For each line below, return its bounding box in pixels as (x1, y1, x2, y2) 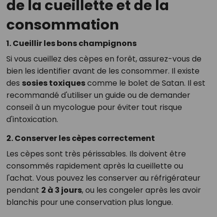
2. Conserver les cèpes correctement (6, 132, 155, 144)
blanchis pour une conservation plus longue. (6, 196, 173, 208)
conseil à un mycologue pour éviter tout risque (6, 101, 182, 113)
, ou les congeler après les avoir (81, 184, 201, 196)
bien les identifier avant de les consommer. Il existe (6, 65, 200, 77)
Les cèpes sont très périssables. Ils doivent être (6, 148, 186, 159)
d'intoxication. (6, 113, 58, 125)
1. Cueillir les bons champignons (6, 37, 137, 49)
